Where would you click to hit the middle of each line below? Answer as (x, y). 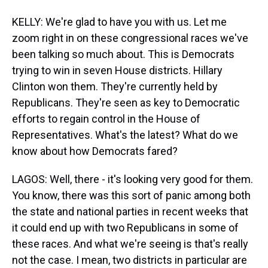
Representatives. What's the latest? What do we (125, 135)
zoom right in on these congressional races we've (130, 38)
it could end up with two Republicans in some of (125, 228)
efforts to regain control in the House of (106, 119)
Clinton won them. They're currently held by (115, 86)
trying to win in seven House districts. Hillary (117, 70)
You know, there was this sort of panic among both (131, 195)
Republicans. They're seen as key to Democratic (126, 103)
